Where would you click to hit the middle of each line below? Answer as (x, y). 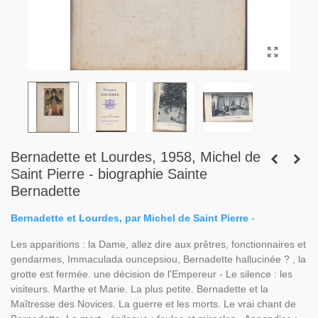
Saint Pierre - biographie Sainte (109, 174)
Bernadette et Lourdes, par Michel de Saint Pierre (130, 218)
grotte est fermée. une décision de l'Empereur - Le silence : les (152, 274)
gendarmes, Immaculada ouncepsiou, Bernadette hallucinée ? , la (158, 259)
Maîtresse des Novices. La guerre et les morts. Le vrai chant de (153, 304)
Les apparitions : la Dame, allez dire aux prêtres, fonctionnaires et (158, 244)
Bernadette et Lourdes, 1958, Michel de (136, 157)
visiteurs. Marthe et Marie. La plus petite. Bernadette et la (139, 289)
